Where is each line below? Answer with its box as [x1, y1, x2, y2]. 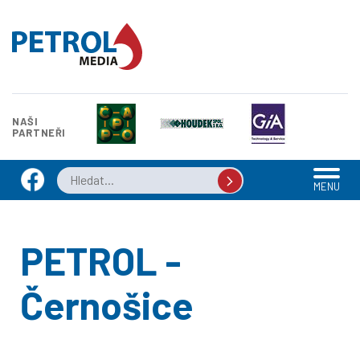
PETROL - [20, 237, 181, 284]
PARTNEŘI [12, 125, 67, 139]
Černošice [20, 281, 194, 329]
